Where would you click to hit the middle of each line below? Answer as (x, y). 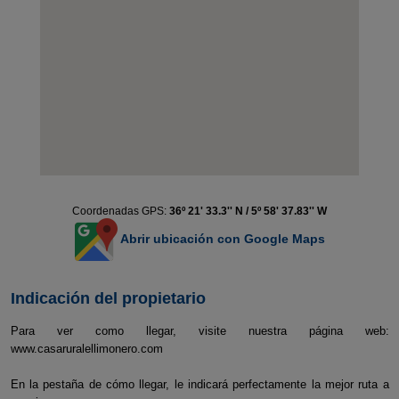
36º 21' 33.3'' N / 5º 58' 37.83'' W (248, 211)
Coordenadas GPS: (121, 211)
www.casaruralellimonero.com (86, 349)
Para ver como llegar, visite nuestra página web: (199, 331)
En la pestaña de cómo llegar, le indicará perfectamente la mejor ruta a (199, 384)
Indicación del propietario (108, 298)
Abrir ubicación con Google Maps (221, 238)
